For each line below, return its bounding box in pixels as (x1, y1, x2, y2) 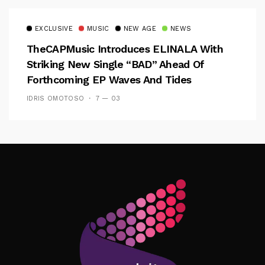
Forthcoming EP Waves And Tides (27, 73, 192, 86)
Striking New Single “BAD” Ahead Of (27, 57, 205, 70)
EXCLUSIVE (35, 24, 73, 33)
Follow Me (118, 138, 158, 148)
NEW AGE (123, 24, 156, 33)
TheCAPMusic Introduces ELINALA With (27, 42, 223, 55)
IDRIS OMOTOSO (27, 94, 85, 102)
